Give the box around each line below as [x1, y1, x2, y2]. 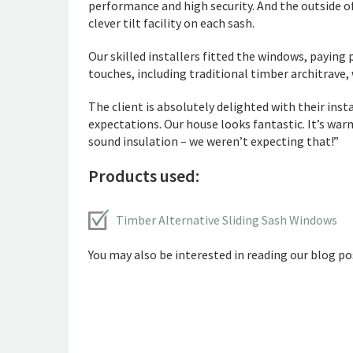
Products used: [88, 165, 199, 187]
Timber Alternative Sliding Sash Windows [116, 212, 337, 228]
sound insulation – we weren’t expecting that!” [88, 133, 339, 149]
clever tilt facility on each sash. [88, 15, 255, 31]
